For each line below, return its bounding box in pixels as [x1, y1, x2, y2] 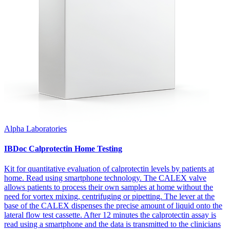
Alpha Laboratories [4, 124, 67, 133]
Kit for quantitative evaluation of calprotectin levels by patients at [4, 164, 214, 174]
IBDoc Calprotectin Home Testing [4, 144, 122, 154]
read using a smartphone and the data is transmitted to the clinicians [4, 220, 221, 229]
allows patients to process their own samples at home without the [4, 183, 213, 192]
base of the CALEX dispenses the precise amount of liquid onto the [4, 201, 222, 210]
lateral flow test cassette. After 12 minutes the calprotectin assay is [4, 210, 216, 220]
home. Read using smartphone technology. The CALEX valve [4, 174, 206, 183]
